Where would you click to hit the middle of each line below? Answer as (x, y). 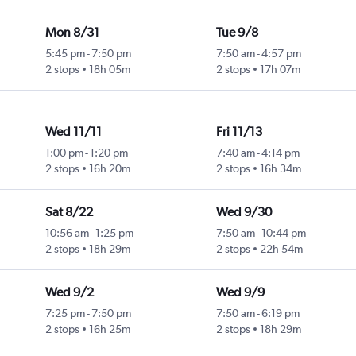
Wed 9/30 (244, 212)
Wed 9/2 (69, 292)
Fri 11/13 (239, 132)
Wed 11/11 (73, 132)
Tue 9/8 (237, 33)
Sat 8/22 (69, 212)
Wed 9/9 (240, 292)
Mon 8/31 (72, 33)
